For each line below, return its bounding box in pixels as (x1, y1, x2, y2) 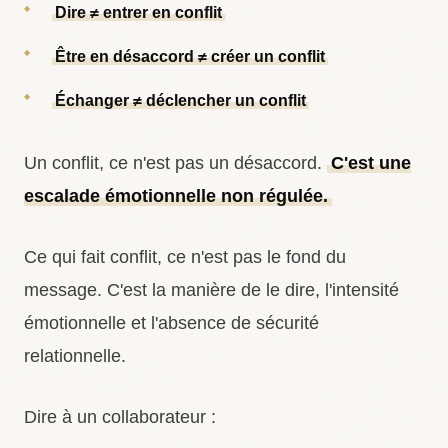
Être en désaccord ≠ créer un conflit (55, 48, 326, 65)
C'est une (330, 153, 411, 173)
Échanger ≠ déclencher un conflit (55, 92, 307, 109)
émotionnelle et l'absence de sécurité (24, 313, 319, 333)
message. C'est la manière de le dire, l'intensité (24, 280, 399, 300)
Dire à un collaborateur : (24, 407, 216, 427)
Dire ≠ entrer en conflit (55, 4, 223, 21)
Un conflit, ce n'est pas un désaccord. (24, 153, 327, 173)
